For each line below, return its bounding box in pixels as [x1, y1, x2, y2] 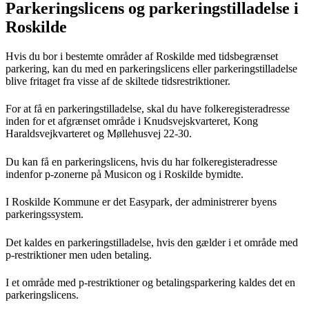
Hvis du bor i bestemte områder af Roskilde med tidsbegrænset [6, 50, 278, 63]
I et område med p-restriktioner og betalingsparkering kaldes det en [6, 277, 295, 289]
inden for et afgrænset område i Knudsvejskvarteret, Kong [6, 115, 258, 128]
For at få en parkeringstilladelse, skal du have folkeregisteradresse [6, 103, 290, 115]
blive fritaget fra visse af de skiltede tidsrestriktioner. [6, 75, 230, 88]
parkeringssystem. [6, 208, 86, 221]
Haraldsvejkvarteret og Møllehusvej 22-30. [6, 128, 192, 140]
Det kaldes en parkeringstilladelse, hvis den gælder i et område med [6, 236, 298, 248]
